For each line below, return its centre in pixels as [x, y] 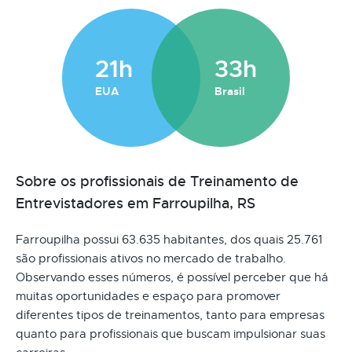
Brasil [230, 91]
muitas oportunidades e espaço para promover [148, 296]
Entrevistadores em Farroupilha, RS [136, 203]
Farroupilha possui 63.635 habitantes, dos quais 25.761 [169, 239]
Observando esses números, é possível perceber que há [172, 277]
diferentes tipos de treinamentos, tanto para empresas [170, 315]
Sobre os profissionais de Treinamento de [157, 181]
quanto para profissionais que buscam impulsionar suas [170, 334]
